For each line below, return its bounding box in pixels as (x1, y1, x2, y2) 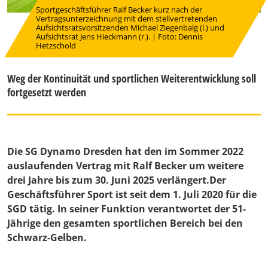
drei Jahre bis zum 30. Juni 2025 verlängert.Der (7, 173, 226, 187)
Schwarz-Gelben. (7, 231, 87, 245)
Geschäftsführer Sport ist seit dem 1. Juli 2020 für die (7, 188, 257, 202)
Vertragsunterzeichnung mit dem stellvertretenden (36, 13, 217, 25)
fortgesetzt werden (7, 85, 86, 100)
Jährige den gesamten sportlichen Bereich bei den (7, 217, 243, 230)
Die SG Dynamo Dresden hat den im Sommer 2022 (7, 145, 243, 159)
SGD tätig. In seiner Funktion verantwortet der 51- (7, 202, 246, 216)
